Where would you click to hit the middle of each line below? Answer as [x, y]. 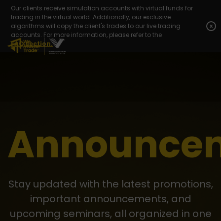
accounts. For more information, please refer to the [87, 35]
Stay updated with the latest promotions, [110, 184]
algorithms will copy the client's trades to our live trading [96, 26]
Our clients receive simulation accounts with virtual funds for [102, 8]
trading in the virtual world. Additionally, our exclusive [91, 17]
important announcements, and [110, 199]
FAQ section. [32, 44]
